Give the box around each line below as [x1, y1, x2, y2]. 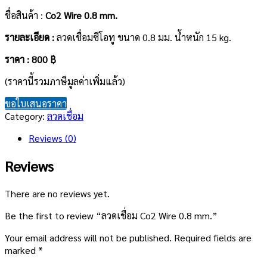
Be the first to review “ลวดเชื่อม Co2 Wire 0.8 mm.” [5, 209, 218, 222]
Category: [5, 109, 47, 122]
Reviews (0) [29, 131, 76, 144]
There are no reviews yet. [5, 187, 110, 200]
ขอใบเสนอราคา [5, 97, 67, 110]
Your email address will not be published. [5, 231, 172, 244]
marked [5, 243, 38, 256]
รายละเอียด [5, 30, 49, 44]
